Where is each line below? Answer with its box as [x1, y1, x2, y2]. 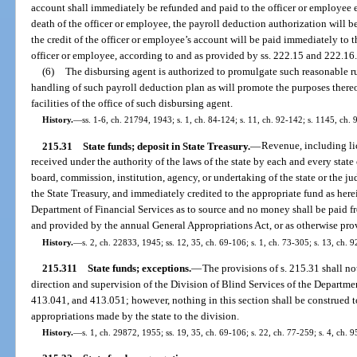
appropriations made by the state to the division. [31, 310, 240, 323]
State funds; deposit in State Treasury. [82, 139, 250, 152]
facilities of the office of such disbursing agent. [31, 97, 233, 110]
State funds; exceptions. [87, 262, 191, 275]
